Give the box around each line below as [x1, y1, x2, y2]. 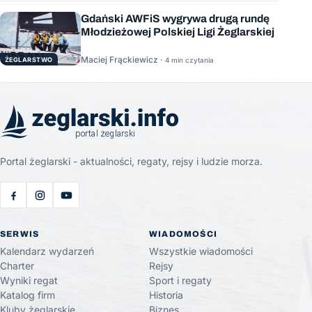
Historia [149, 289, 183, 301]
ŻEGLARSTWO [5, 55, 53, 63]
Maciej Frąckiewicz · [81, 54, 165, 65]
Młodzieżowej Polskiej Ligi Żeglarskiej [81, 25, 274, 38]
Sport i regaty [149, 274, 212, 286]
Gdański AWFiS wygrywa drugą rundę [81, 12, 270, 24]
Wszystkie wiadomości [149, 245, 253, 257]
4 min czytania [165, 56, 214, 64]
